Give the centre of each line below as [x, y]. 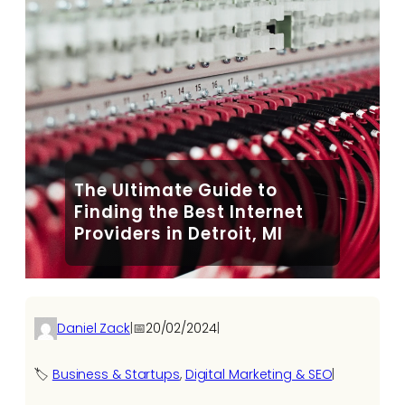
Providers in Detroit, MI [179, 234]
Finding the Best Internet [189, 212]
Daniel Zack [94, 328]
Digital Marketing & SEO [259, 375]
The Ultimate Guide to [176, 191]
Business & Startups [116, 375]
